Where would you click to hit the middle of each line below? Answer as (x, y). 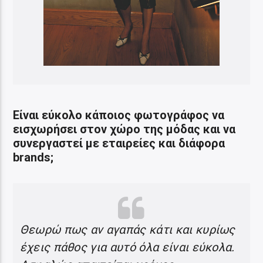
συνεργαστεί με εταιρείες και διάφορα (119, 143)
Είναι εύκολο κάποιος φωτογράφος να (119, 115)
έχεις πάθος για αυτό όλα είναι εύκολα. (127, 247)
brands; (33, 157)
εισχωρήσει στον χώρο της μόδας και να (124, 129)
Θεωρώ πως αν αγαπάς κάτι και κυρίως (127, 229)
